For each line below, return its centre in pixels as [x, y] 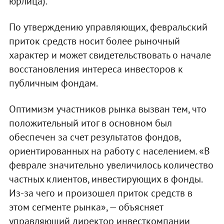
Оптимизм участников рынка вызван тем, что [107, 109]
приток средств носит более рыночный [94, 41]
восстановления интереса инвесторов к [96, 69]
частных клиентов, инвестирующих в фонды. [105, 179]
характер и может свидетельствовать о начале [110, 55]
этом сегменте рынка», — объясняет [86, 207]
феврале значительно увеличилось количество [111, 165]
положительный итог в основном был [90, 123]
